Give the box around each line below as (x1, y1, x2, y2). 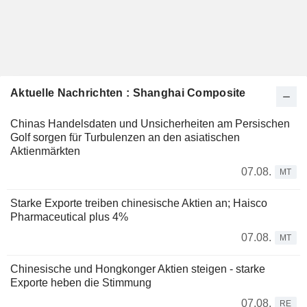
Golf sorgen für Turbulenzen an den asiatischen (10, 132, 240, 144)
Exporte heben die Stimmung (10, 277, 151, 289)
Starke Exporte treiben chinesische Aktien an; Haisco (10, 197, 267, 210)
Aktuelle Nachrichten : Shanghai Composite (10, 87, 246, 99)
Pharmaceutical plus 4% (10, 211, 128, 223)
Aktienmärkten (10, 145, 80, 158)
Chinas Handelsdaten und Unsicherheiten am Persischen (10, 118, 290, 130)
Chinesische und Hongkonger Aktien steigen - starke (10, 263, 265, 275)
